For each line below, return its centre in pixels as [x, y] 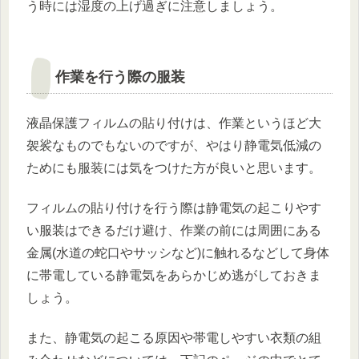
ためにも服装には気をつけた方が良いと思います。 [174, 167]
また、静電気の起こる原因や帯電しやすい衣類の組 [174, 338]
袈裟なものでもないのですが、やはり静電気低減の [174, 145]
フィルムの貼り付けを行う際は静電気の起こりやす [174, 208]
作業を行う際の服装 [120, 77]
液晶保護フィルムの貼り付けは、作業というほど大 [174, 123]
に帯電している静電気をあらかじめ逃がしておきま [174, 275]
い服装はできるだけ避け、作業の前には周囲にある [174, 230]
